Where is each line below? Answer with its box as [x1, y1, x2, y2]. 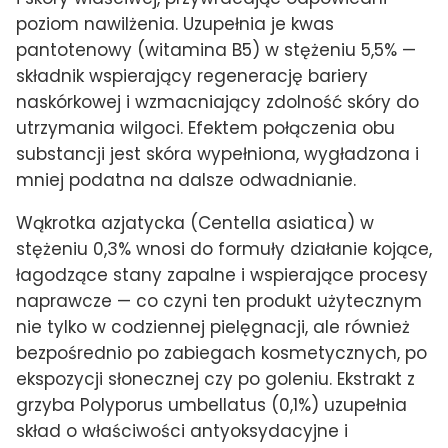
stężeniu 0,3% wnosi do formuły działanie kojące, [16, 236, 432, 261]
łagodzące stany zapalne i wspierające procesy [16, 262, 428, 287]
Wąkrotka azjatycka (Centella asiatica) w [16, 210, 374, 235]
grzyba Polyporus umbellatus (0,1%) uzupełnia [16, 392, 407, 417]
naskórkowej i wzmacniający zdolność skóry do [16, 89, 419, 114]
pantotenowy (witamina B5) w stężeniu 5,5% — [16, 37, 416, 62]
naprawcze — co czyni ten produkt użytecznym [16, 288, 422, 313]
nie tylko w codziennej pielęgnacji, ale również [16, 314, 410, 339]
